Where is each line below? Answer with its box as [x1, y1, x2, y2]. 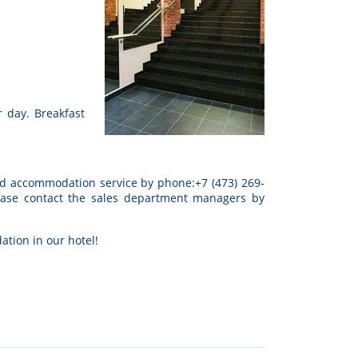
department [123, 190, 188, 206]
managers [193, 190, 247, 206]
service [99, 175, 137, 191]
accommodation [10, 175, 96, 191]
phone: [157, 175, 196, 191]
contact [23, 190, 63, 206]
